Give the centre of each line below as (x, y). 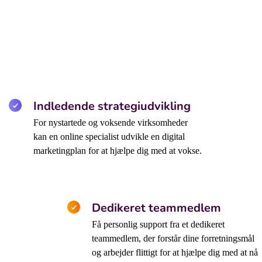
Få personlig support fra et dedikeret (158, 225)
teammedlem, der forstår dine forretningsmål (173, 239)
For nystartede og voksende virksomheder (110, 123)
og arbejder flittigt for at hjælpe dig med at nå (175, 253)
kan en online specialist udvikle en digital (109, 137)
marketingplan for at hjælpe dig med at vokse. (117, 151)
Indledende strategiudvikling (112, 106)
